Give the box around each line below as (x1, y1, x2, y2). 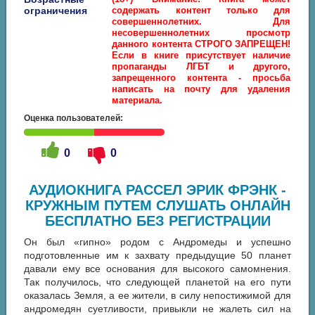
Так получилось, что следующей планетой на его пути (24, 276, 291, 288)
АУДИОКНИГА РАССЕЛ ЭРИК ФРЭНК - (29, 182, 286, 198)
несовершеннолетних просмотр (112, 27, 291, 39)
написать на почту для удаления (112, 84, 291, 95)
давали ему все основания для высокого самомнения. (24, 263, 291, 275)
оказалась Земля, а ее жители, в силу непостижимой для (24, 290, 291, 302)
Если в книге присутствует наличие (112, 50, 291, 61)
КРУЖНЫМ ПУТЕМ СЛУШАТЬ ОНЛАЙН (25, 198, 290, 214)
